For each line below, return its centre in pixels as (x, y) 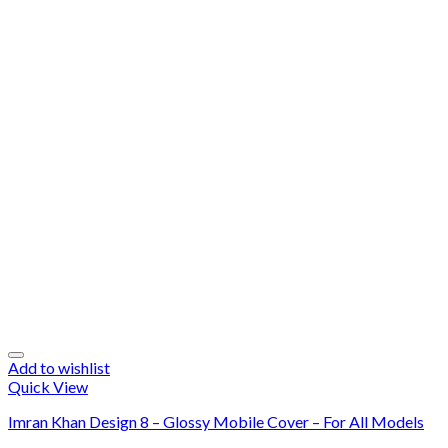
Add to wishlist (59, 367)
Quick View (48, 386)
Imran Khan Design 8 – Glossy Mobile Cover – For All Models (216, 421)
